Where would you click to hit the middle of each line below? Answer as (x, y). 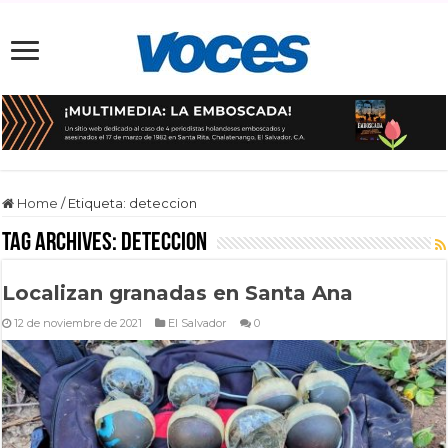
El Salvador (198, 322)
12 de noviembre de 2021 (78, 322)
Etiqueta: (99, 202)
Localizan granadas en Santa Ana (178, 292)
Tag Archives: (62, 243)
